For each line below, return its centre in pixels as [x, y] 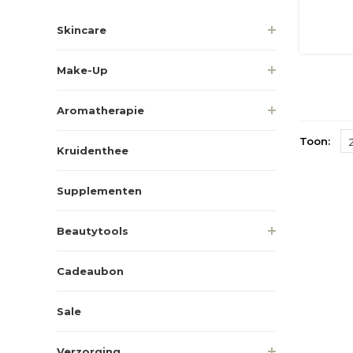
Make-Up [82, 70]
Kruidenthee [93, 150]
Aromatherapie [100, 110]
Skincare [82, 30]
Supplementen [99, 190]
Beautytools [93, 230]
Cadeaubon [90, 271]
